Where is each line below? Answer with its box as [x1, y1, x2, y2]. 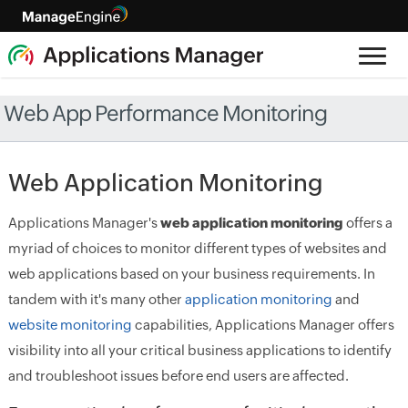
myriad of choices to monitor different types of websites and [7, 240, 387, 256]
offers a [342, 215, 393, 230]
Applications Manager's [7, 215, 160, 230]
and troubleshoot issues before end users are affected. [7, 368, 349, 383]
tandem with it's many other [7, 291, 185, 307]
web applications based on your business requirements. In [7, 266, 375, 281]
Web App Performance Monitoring [4, 101, 328, 126]
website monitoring [7, 317, 132, 332]
